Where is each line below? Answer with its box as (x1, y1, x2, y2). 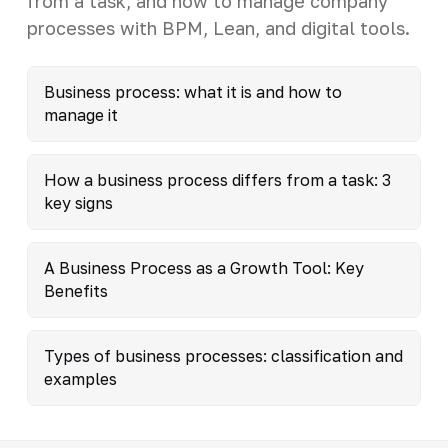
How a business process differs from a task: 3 (43, 169, 391, 190)
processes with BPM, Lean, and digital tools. (26, 16, 410, 39)
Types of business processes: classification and (43, 345, 403, 366)
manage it (43, 104, 118, 125)
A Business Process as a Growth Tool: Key (43, 257, 364, 278)
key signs (43, 192, 113, 213)
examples (43, 368, 117, 389)
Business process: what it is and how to (43, 81, 342, 102)
